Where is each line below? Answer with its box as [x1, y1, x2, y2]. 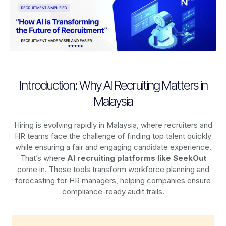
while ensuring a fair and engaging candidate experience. [15, 142, 211, 152]
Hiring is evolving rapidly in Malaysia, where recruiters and [14, 120, 212, 130]
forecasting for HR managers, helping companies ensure [15, 176, 211, 186]
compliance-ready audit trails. [62, 187, 164, 197]
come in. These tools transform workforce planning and [17, 164, 209, 175]
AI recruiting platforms [67, 153, 155, 163]
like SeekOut [155, 153, 206, 163]
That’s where [20, 153, 67, 163]
